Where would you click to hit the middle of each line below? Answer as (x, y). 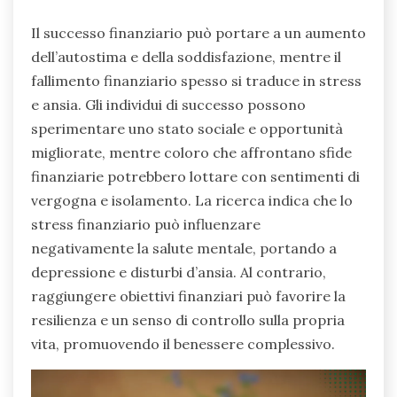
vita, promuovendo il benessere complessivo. (183, 344)
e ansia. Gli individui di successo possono (168, 105)
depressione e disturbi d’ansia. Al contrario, (179, 272)
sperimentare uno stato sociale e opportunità (187, 129)
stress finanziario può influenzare (146, 225)
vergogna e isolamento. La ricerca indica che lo (192, 201)
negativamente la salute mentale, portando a (184, 249)
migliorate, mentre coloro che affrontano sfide (191, 153)
